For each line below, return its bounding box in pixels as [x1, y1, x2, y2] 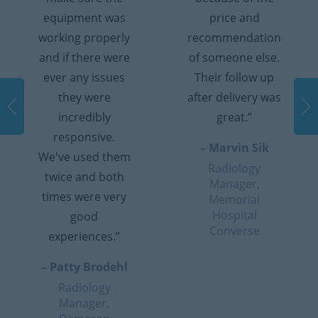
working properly [38, 29, 131, 45]
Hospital [212, 207, 257, 223]
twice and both [44, 168, 124, 185]
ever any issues [43, 69, 126, 85]
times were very [42, 188, 127, 204]
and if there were [38, 49, 130, 65]
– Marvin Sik [199, 139, 269, 155]
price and [209, 9, 260, 26]
